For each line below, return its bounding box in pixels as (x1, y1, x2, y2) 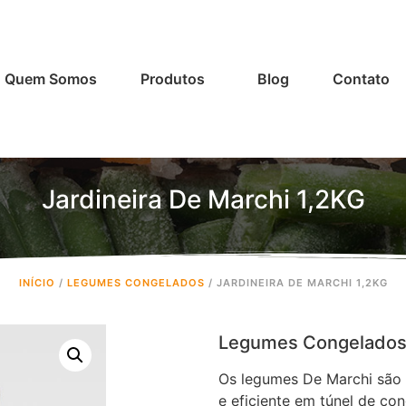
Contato (333, 70, 391, 88)
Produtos (140, 70, 206, 88)
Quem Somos (5, 70, 98, 88)
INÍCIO (18, 276, 55, 289)
